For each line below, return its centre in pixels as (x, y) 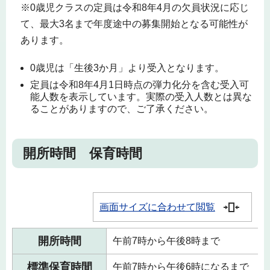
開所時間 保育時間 (83, 154)
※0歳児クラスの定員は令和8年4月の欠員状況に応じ (134, 7)
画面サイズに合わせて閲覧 (157, 207)
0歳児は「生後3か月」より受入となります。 (127, 68)
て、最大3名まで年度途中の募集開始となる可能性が (134, 24)
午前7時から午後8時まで (166, 240)
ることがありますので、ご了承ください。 (122, 109)
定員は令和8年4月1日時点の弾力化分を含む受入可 (140, 85)
